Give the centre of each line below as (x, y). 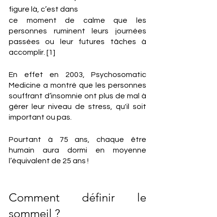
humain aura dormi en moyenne (77, 150)
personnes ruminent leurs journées (77, 31)
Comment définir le (77, 197)
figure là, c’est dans (44, 9)
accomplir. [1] (32, 52)
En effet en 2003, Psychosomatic (77, 75)
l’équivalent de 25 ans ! (49, 161)
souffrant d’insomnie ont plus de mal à (77, 96)
